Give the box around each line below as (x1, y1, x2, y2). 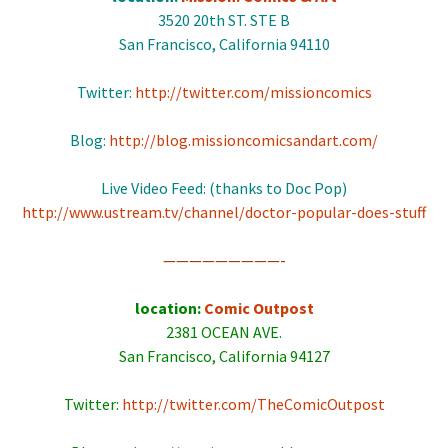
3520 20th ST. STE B (158, 10, 290, 30)
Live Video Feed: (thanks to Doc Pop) (101, 178, 347, 198)
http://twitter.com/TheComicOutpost (121, 394, 385, 414)
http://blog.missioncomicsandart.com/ (109, 130, 378, 150)
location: (134, 298, 201, 318)
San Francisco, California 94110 (118, 34, 330, 54)
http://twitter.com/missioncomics (134, 82, 372, 102)
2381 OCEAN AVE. (166, 322, 282, 342)
